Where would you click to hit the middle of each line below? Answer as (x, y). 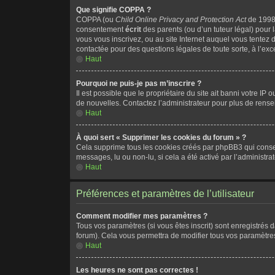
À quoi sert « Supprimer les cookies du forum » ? (161, 138)
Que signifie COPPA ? (114, 10)
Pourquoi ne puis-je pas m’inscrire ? (139, 84)
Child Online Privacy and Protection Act (181, 20)
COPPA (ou (96, 20)
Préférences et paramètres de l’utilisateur (165, 194)
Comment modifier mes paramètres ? (142, 216)
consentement (101, 30)
